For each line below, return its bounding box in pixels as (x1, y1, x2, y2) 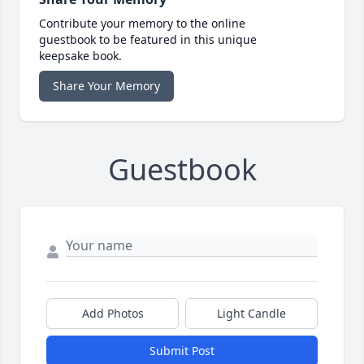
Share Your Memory (53, 78, 160, 94)
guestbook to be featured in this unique (39, 32, 257, 48)
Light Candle (217, 305, 286, 322)
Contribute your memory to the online (39, 15, 245, 32)
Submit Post (149, 343, 214, 359)
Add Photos (81, 305, 144, 322)
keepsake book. (39, 48, 122, 64)
